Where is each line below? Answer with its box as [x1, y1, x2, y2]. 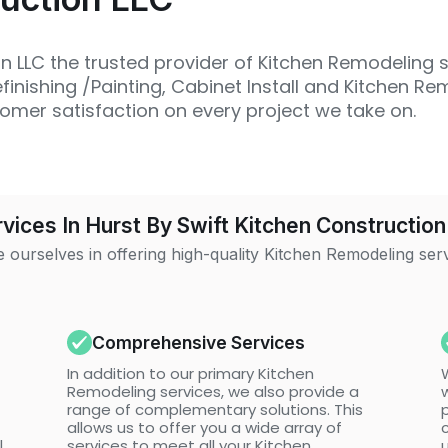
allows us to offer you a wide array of [67, 417, 343, 438]
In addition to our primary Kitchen [67, 363, 315, 384]
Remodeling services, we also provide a [67, 381, 360, 402]
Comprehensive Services [92, 331, 306, 353]
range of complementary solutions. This [67, 399, 364, 420]
